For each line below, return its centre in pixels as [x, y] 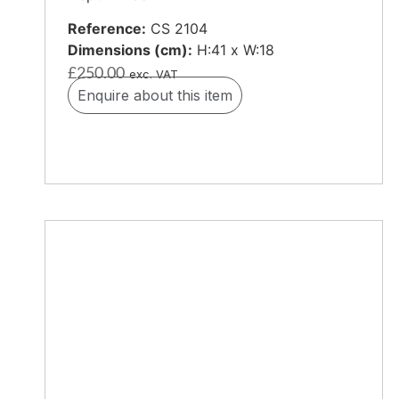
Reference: [107, 29]
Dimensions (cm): [130, 50]
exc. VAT [154, 75]
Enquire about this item [155, 96]
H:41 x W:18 [233, 50]
